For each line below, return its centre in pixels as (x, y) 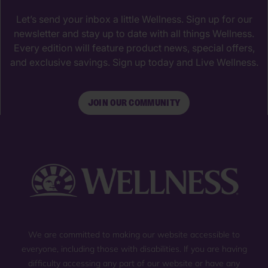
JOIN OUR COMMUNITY (134, 103)
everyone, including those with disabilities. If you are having (134, 249)
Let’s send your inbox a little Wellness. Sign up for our (134, 19)
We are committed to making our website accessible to (134, 234)
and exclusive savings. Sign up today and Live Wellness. (134, 63)
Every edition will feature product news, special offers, (134, 48)
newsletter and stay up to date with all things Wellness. (134, 34)
